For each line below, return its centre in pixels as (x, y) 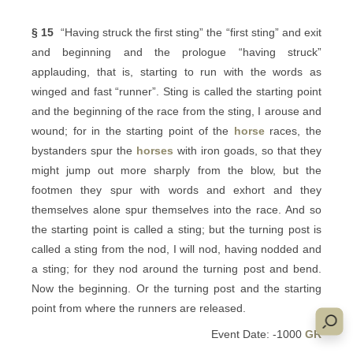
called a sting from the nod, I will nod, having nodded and (176, 249)
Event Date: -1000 (258, 334)
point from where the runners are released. (139, 308)
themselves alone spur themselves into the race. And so (176, 210)
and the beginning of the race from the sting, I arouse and (176, 111)
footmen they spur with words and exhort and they (176, 190)
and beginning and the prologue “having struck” (176, 52)
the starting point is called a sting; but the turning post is (176, 229)
